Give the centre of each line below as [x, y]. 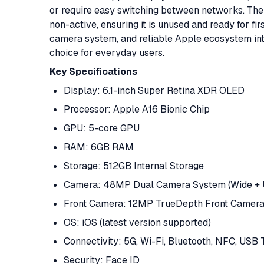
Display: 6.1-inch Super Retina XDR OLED [154, 90]
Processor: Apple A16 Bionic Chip [137, 109]
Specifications [103, 72]
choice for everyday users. [107, 53]
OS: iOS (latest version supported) [137, 222]
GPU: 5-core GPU [102, 128]
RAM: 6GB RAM [99, 147]
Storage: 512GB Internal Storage [134, 166]
